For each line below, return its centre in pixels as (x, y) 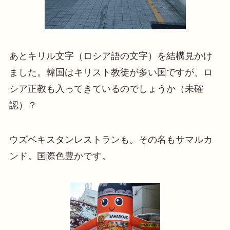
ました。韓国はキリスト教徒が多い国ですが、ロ (111, 72)
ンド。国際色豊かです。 (60, 156)
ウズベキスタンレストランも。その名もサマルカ (111, 140)
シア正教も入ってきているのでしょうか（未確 (106, 89)
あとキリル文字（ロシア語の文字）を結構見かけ (111, 56)
